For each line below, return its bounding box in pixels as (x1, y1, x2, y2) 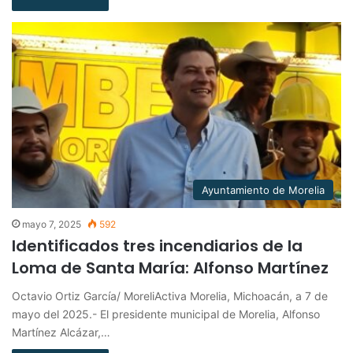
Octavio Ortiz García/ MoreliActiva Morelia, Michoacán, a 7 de (12, 288, 328, 303)
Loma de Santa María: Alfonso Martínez (12, 256, 329, 279)
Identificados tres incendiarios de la (12, 234, 303, 257)
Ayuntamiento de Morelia (202, 183, 325, 196)
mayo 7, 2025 (22, 217, 81, 230)
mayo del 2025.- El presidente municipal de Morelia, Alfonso (12, 307, 320, 321)
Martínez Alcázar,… (12, 325, 110, 339)
